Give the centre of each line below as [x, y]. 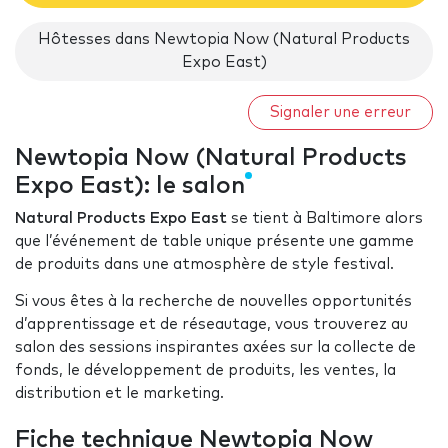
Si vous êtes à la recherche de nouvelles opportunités [213, 302]
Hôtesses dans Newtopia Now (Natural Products [224, 40]
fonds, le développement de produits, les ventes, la [205, 371]
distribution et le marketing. [119, 394]
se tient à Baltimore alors [325, 219]
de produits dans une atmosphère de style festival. [206, 265]
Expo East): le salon [130, 186]
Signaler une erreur [340, 112]
